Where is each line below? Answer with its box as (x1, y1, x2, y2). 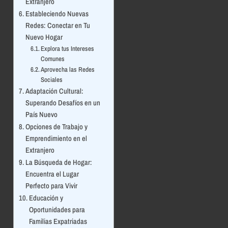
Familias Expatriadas (28, 216, 87, 227)
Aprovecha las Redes (41, 65, 95, 74)
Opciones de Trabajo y (25, 122, 88, 132)
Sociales (41, 75, 63, 84)
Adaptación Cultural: (25, 86, 83, 97)
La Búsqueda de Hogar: (25, 157, 92, 168)
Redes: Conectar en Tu (25, 20, 90, 31)
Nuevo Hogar (25, 32, 63, 43)
